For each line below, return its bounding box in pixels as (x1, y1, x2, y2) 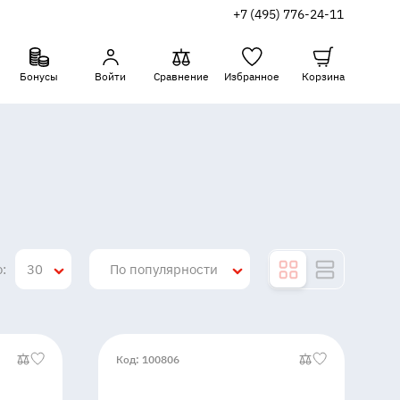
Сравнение (154, 69, 209, 83)
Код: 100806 (116, 352, 180, 366)
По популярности (110, 261, 218, 278)
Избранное (224, 69, 279, 83)
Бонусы (20, 69, 58, 83)
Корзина (302, 69, 345, 83)
